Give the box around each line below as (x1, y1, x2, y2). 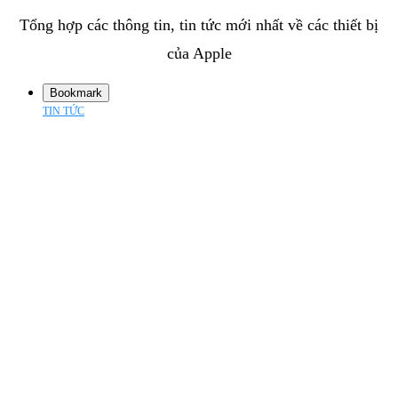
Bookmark (50, 85, 102, 99)
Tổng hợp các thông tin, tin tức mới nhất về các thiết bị (20, 15, 378, 34)
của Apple (166, 44, 232, 62)
